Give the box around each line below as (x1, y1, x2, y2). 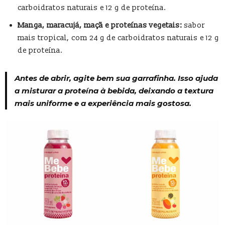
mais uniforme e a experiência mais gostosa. (14, 98, 191, 108)
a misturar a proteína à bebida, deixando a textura (14, 85, 213, 95)
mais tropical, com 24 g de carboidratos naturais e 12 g (18, 33, 219, 43)
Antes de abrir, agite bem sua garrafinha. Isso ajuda (14, 73, 218, 83)
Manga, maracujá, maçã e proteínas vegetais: (18, 20, 182, 30)
